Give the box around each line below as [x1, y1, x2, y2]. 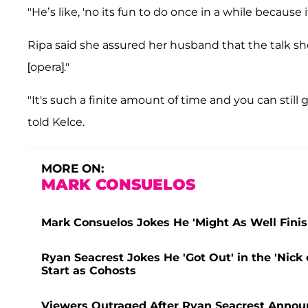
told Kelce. [27, 115, 85, 129]
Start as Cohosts [41, 264, 136, 278]
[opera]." [27, 60, 69, 74]
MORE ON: [41, 162, 104, 176]
